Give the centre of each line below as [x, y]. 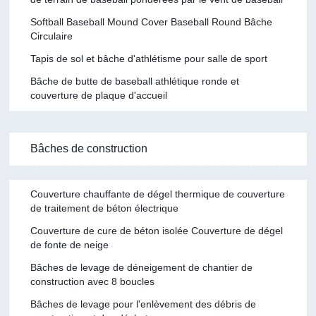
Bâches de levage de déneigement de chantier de [142, 267]
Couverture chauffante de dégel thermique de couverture [158, 194]
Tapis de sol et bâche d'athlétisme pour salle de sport [149, 58]
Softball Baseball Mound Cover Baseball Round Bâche [152, 22]
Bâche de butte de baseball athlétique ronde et [135, 81]
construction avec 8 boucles [93, 281]
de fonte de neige [70, 244]
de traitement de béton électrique [105, 208]
